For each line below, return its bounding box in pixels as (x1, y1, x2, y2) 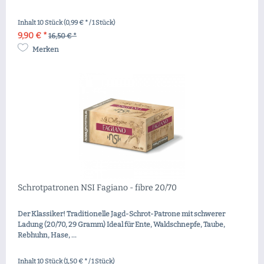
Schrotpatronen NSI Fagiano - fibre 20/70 (18, 183, 177, 193)
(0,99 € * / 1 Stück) (64, 18, 115, 27)
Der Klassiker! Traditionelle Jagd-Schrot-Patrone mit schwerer (18, 210, 226, 219)
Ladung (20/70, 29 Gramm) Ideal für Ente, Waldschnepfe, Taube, (18, 220, 226, 229)
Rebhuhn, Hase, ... (18, 231, 77, 240)
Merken (32, 45, 60, 54)
